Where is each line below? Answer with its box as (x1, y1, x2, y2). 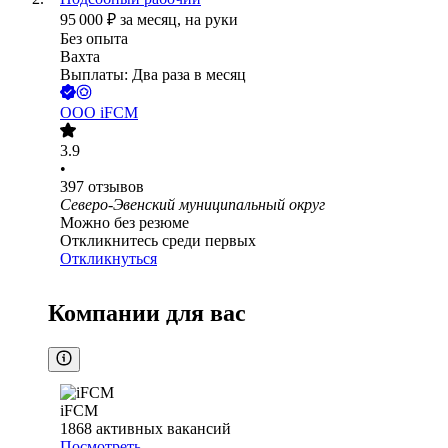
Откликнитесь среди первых (60, 232, 256, 250)
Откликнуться (60, 250, 157, 268)
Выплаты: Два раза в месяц (60, 66, 246, 84)
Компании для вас (48, 300, 246, 327)
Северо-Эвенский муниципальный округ (60, 196, 325, 214)
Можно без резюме (60, 214, 189, 232)
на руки (185, 11, 238, 29)
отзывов (88, 178, 144, 196)
